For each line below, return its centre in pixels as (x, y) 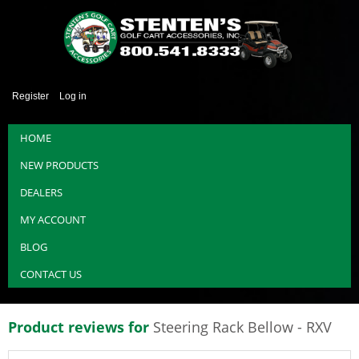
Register (30, 96)
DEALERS (41, 192)
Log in (73, 96)
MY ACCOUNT (53, 220)
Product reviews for (81, 327)
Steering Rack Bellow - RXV (242, 327)
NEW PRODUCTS (59, 165)
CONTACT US (51, 274)
